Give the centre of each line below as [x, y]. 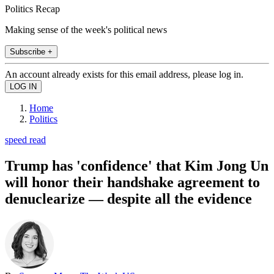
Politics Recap [32, 9]
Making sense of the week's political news [86, 29]
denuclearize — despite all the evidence [128, 198]
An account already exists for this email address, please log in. [124, 74]
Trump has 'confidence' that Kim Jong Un [137, 165]
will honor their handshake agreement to [132, 182]
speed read [25, 139]
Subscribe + [31, 51]
